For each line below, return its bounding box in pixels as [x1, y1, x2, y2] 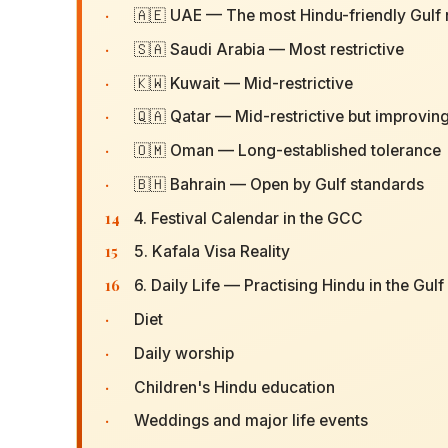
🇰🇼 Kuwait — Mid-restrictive [133, 73, 353, 93]
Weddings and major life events [133, 411, 368, 431]
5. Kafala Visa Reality [133, 242, 290, 262]
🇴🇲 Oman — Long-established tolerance [133, 141, 441, 161]
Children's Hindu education [133, 377, 335, 397]
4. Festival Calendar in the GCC [133, 208, 363, 228]
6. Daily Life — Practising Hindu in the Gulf [133, 276, 444, 296]
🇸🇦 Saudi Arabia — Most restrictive [133, 39, 404, 59]
